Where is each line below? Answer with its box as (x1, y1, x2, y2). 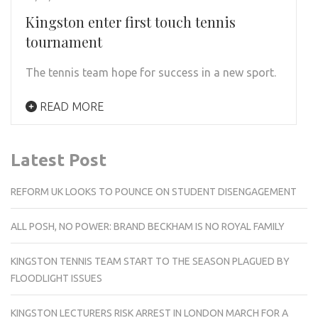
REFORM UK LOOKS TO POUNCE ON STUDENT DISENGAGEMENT (11, 186, 297, 198)
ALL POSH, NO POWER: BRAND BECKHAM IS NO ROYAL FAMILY (11, 221, 285, 233)
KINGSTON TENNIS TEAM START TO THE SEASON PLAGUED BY (11, 256, 290, 268)
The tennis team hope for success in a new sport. (26, 66, 276, 79)
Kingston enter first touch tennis (26, 12, 236, 32)
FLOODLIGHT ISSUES (11, 273, 102, 285)
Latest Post (11, 150, 106, 170)
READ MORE (37, 100, 104, 114)
